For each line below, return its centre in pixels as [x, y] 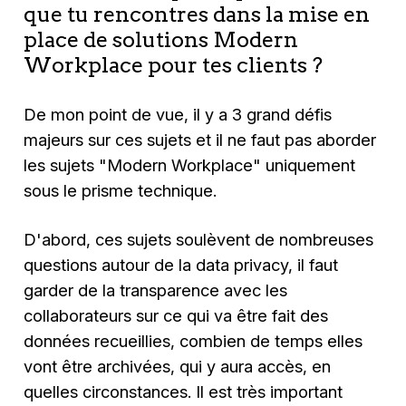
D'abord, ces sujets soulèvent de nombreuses [199, 240]
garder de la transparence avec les [156, 290]
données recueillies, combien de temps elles [193, 341]
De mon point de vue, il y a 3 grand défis [178, 114]
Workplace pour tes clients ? [174, 64]
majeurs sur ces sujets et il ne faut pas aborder [200, 139]
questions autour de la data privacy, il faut [181, 265]
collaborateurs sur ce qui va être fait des [176, 316]
